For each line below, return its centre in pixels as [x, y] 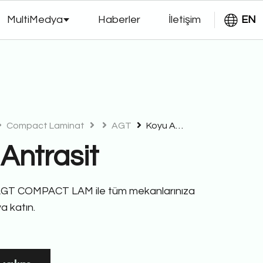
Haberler [119, 20]
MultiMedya [35, 20]
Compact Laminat [45, 126]
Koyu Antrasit [160, 126]
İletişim [185, 20]
